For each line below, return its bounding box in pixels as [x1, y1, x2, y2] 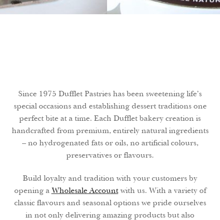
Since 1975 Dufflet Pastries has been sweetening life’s [18, 88, 202, 99]
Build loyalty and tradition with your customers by [23, 173, 197, 184]
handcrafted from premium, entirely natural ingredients [11, 125, 209, 136]
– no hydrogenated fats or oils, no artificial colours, [22, 137, 198, 148]
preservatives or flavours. [66, 150, 154, 160]
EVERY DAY [157, 113, 202, 123]
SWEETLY [160, 93, 200, 103]
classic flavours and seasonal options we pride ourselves [14, 198, 206, 208]
